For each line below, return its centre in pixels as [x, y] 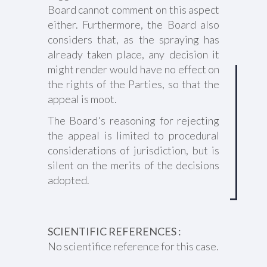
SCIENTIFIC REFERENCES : [114, 231]
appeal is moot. [82, 99]
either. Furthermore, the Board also [133, 24]
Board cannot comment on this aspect [133, 10]
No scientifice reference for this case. [133, 246]
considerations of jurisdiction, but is [133, 150]
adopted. [68, 180]
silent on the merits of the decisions [133, 165]
